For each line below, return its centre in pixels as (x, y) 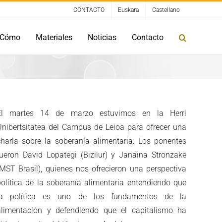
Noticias (102, 37)
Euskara (128, 10)
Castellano (166, 10)
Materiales (54, 37)
